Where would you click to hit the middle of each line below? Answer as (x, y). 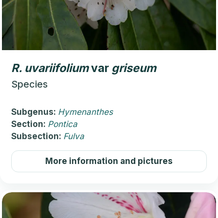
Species (29, 84)
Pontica (63, 124)
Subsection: (37, 136)
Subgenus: (35, 112)
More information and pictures (109, 161)
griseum (134, 68)
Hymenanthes (85, 112)
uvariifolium (56, 68)
